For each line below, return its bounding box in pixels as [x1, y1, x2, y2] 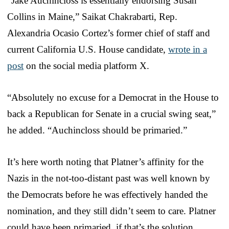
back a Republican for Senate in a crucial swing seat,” [7, 108, 216, 120]
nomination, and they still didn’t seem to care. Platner [7, 205, 216, 217]
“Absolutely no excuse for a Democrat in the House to [7, 92, 219, 103]
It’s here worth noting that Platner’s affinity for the [7, 156, 203, 168]
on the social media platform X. [24, 60, 149, 72]
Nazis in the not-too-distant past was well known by [7, 173, 210, 184]
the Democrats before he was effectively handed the [7, 189, 208, 200]
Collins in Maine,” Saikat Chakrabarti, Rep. [7, 11, 177, 22]
